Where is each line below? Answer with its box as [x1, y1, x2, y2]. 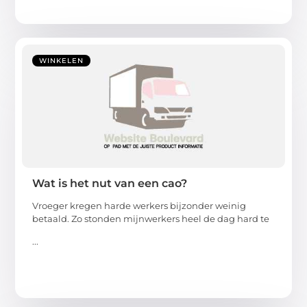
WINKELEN [39, 56, 84, 65]
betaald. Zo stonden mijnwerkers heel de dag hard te [32, 212, 270, 224]
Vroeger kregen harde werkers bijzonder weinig [32, 199, 247, 211]
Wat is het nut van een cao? [32, 176, 188, 190]
